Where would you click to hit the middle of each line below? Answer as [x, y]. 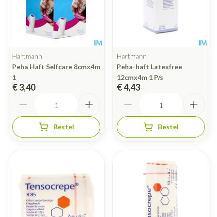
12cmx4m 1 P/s [140, 77]
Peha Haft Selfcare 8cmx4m [56, 67]
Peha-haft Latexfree [149, 67]
